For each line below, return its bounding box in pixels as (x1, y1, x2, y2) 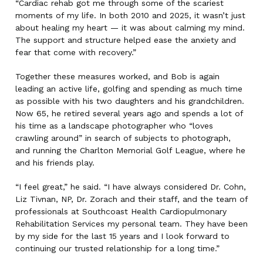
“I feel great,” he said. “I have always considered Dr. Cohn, (15, 182, 246, 191)
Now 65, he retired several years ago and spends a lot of (15, 109, 243, 118)
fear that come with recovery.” (15, 48, 136, 57)
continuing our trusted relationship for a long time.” (15, 244, 220, 253)
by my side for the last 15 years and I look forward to (15, 231, 230, 241)
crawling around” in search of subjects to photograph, (15, 133, 231, 143)
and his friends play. (15, 158, 95, 167)
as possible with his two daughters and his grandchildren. (15, 96, 244, 106)
